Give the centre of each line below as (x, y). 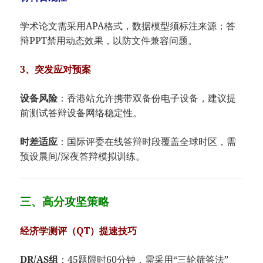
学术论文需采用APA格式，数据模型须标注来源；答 (128, 26)
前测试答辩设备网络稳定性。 (81, 113)
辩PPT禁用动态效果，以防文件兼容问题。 (109, 41)
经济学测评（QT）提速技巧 (79, 231)
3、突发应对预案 (56, 70)
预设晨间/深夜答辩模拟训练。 (83, 156)
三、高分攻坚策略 (65, 201)
